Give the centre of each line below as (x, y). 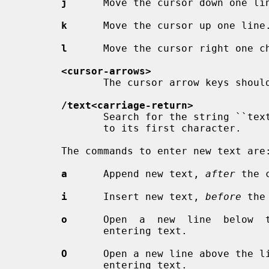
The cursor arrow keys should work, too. (61, 82)
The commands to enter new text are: (40, 151)
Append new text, (136, 174)
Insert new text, (136, 196)
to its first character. (61, 128)
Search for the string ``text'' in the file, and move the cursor (61, 116)
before (223, 196)
